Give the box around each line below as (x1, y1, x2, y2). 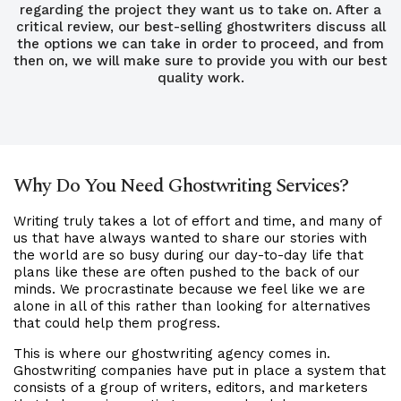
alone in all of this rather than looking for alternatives (13, 297, 371, 314)
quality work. (157, 70, 244, 87)
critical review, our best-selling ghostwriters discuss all (15, 19, 386, 36)
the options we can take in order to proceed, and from (17, 36, 384, 53)
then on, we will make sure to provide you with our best (13, 53, 388, 70)
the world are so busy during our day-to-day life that (13, 246, 363, 263)
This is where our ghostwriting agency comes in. (13, 345, 330, 362)
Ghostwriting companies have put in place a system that (13, 362, 386, 379)
